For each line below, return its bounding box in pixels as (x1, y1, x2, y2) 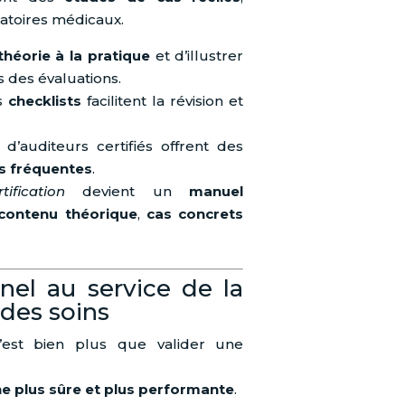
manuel (189, 183, 244, 201)
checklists (7, 92, 81, 110)
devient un (64, 183, 190, 201)
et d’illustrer (149, 47, 244, 65)
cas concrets (146, 205, 244, 223)
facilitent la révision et (80, 92, 244, 110)
